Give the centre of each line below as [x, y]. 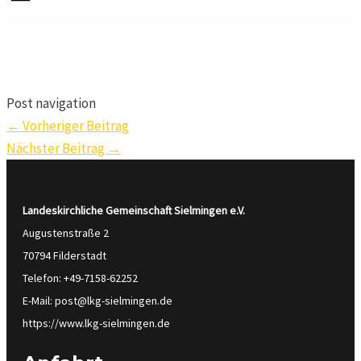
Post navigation [51, 104]
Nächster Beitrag [57, 149]
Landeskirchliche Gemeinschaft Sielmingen [125, 211]
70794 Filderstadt [64, 256]
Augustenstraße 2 [66, 233]
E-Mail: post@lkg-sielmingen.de [98, 301]
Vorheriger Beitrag [75, 126]
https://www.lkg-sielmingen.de [96, 324]
